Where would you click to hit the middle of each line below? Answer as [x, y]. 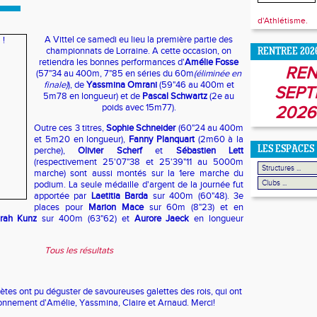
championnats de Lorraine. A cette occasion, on [139, 51]
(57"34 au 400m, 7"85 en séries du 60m [115, 74]
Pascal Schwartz [175, 96]
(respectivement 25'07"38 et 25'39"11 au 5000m [139, 162]
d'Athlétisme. [283, 21]
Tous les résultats [79, 250]
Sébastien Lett [210, 151]
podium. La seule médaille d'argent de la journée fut [139, 185]
